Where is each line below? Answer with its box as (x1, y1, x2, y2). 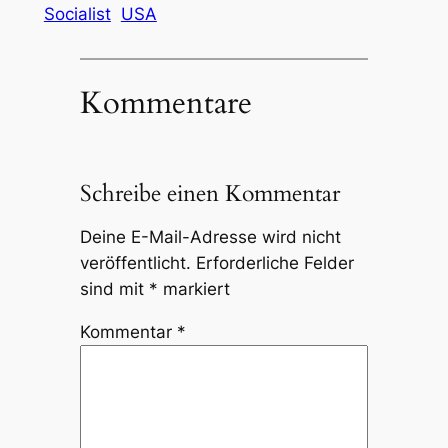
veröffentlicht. (79, 252, 191, 273)
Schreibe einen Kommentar (79, 178, 340, 210)
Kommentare (79, 82, 252, 125)
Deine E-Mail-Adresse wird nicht (79, 226, 341, 247)
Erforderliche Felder (195, 252, 354, 273)
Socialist (43, 3, 111, 24)
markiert (157, 278, 230, 299)
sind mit (79, 278, 149, 299)
